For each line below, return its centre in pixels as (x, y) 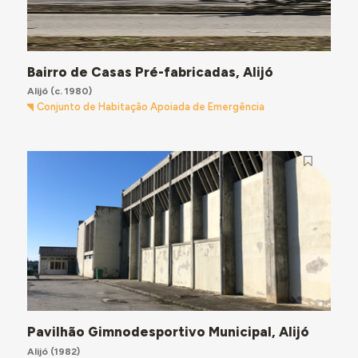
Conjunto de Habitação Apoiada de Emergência (151, 107)
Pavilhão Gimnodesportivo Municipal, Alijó (168, 332)
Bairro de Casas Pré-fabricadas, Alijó (150, 72)
